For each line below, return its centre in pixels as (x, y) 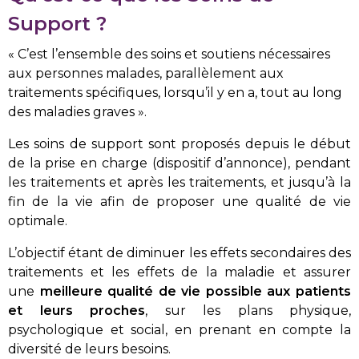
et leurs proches (77, 311)
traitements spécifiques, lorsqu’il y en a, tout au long (175, 93)
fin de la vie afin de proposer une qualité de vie (179, 202)
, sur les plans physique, (248, 311)
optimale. (38, 221)
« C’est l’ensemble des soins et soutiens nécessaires (169, 54)
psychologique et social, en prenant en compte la (179, 330)
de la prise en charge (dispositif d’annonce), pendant (179, 163)
